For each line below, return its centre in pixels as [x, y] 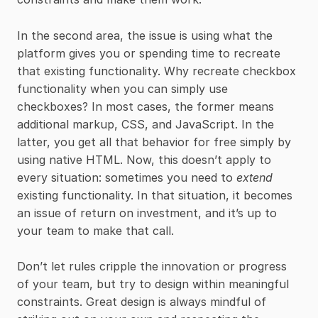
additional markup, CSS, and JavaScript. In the [146, 124]
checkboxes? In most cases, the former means [146, 106]
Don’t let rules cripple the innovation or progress [152, 267]
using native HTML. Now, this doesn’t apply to [144, 159]
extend [254, 177]
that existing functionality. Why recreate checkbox [157, 71]
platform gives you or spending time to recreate [149, 53]
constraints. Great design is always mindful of [142, 302]
